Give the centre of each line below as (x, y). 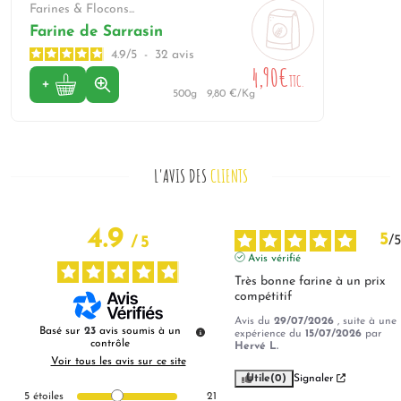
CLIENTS (229, 175)
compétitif (263, 296)
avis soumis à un (140, 331)
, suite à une (367, 321)
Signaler (313, 378)
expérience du (269, 333)
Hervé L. (256, 346)
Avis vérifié (274, 258)
